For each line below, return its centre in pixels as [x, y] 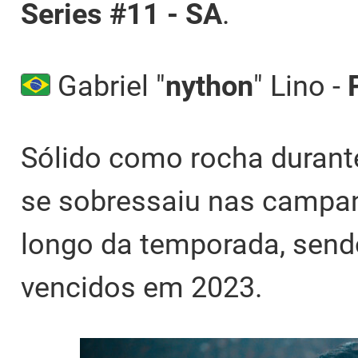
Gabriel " [107, 87]
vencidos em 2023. [141, 288]
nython [209, 87]
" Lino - [300, 87]
